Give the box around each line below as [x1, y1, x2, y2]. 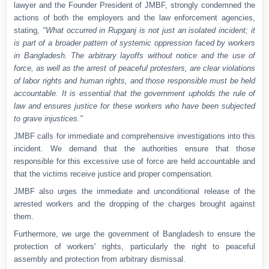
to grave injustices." [14, 114, 83, 124]
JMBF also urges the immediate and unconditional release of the [14, 187, 255, 196]
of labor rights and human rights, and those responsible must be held [14, 76, 255, 86]
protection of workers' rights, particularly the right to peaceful [14, 242, 255, 252]
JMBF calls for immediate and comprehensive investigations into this [14, 131, 255, 141]
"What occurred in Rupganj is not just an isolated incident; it [42, 26, 256, 35]
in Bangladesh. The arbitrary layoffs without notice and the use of [14, 51, 255, 61]
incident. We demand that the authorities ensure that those [14, 144, 255, 154]
